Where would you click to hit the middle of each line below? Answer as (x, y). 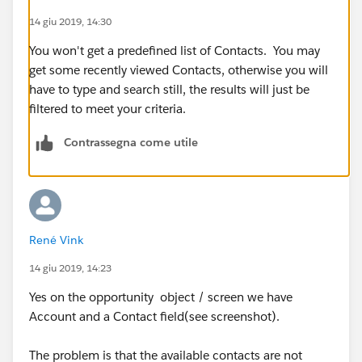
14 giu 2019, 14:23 (70, 267)
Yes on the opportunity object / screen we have (161, 297)
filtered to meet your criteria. (111, 108)
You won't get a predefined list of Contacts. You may (175, 50)
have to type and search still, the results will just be (169, 89)
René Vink (56, 240)
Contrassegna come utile (131, 142)
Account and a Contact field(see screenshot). (154, 316)
